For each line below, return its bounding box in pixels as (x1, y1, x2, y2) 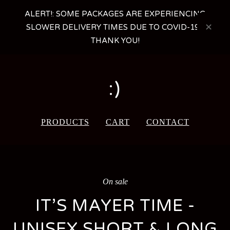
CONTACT (146, 118, 189, 126)
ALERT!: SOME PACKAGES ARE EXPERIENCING (25, 9, 205, 18)
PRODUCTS (41, 118, 89, 126)
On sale (102, 177, 128, 186)
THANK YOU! (90, 36, 140, 45)
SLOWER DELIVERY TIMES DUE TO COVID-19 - (26, 23, 204, 32)
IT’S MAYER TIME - (35, 196, 195, 216)
